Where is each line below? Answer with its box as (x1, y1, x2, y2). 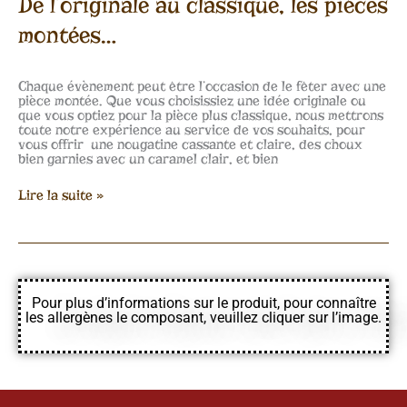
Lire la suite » (18, 186, 104, 203)
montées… (18, 20, 116, 49)
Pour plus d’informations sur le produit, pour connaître (31, 294, 376, 313)
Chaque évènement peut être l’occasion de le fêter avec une (18, 77, 386, 94)
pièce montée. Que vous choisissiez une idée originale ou (18, 92, 366, 109)
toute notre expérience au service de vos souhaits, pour (18, 121, 365, 138)
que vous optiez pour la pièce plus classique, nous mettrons (18, 106, 383, 124)
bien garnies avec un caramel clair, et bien (18, 150, 278, 167)
